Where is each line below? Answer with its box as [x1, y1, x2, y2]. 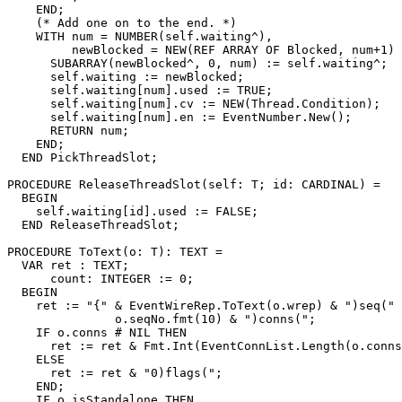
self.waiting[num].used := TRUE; [7, 83, 273, 97]
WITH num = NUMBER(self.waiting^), [7, 29, 273, 43]
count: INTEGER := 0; [7, 271, 194, 285]
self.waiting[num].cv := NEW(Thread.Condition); [7, 96, 380, 110]
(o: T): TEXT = [122, 244, 223, 258]
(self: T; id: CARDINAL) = [201, 177, 380, 191]
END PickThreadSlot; [7, 150, 158, 164]
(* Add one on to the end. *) [7, 15, 237, 30]
